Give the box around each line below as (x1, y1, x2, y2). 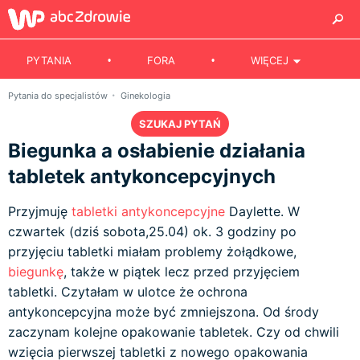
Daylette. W (225, 203, 300, 219)
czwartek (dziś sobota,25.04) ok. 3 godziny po (8, 223, 297, 239)
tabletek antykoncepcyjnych (8, 165, 276, 188)
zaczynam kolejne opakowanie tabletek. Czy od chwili (8, 324, 339, 340)
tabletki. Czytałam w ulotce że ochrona (8, 284, 247, 300)
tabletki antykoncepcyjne (72, 203, 225, 219)
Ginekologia (121, 90, 170, 101)
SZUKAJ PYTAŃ (139, 117, 221, 130)
